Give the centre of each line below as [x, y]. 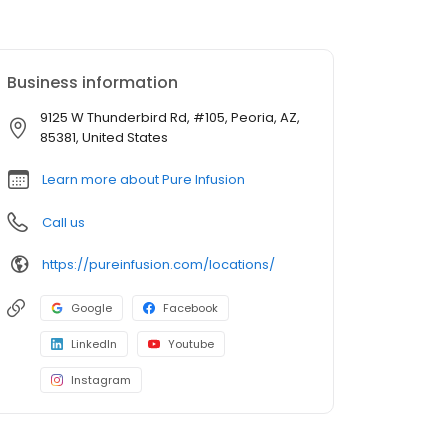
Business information [92, 83]
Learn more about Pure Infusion [143, 180]
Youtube [191, 344]
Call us [63, 223]
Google [91, 308]
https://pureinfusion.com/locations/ [158, 264]
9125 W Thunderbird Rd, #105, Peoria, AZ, [170, 118]
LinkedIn [94, 344]
